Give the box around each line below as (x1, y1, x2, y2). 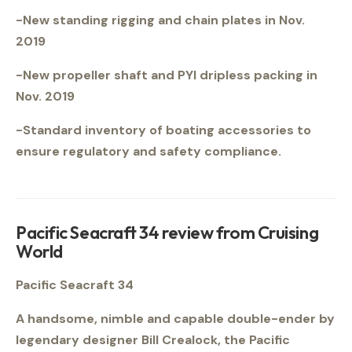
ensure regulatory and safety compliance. (16, 143, 284, 159)
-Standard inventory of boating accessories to (16, 122, 311, 138)
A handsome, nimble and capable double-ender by (16, 310, 335, 328)
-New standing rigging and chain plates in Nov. (16, 12, 305, 28)
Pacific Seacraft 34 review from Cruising (16, 221, 319, 244)
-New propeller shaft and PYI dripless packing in (16, 67, 317, 83)
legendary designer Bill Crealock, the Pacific (16, 332, 290, 349)
